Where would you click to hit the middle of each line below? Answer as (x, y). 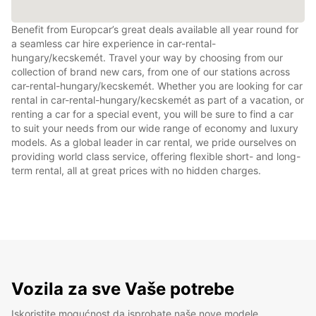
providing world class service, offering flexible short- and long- (156, 156)
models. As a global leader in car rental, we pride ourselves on (154, 142)
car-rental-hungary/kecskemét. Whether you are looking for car (157, 85)
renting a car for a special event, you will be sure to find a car (152, 114)
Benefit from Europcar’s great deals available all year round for (155, 29)
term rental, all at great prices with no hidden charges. (136, 170)
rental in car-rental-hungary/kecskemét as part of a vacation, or (158, 99)
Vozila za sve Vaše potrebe (123, 288)
